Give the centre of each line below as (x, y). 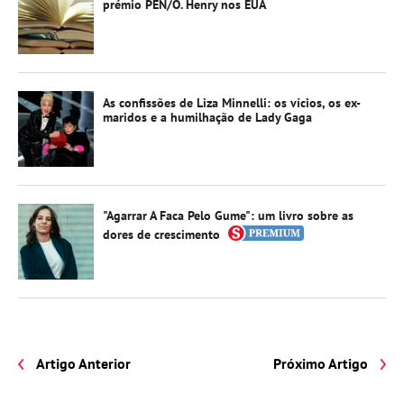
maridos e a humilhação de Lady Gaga (207, 117)
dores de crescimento (161, 234)
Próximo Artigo (321, 363)
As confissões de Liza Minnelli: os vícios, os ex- (232, 102)
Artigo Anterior (83, 363)
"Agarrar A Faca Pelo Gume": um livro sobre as (228, 215)
